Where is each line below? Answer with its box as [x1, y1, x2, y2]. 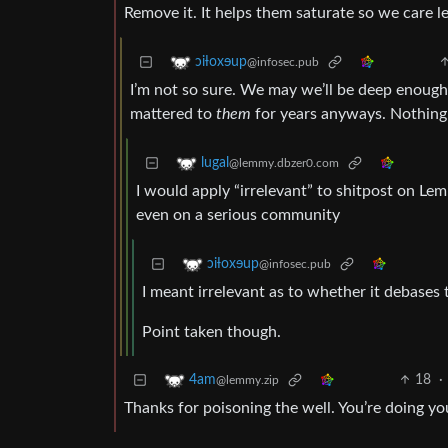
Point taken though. [142, 324, 281, 341]
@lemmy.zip [216, 374, 279, 387]
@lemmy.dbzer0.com [229, 157, 339, 170]
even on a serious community [136, 207, 340, 224]
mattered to [130, 106, 216, 123]
